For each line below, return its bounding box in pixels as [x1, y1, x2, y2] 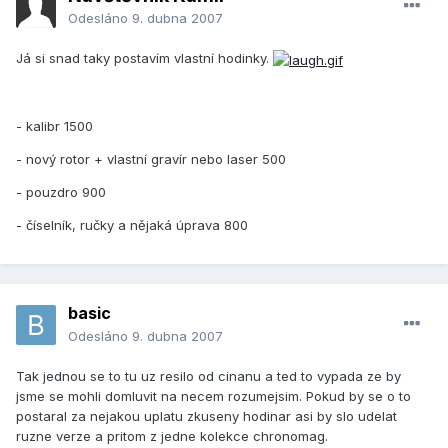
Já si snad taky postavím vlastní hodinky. [16, 50, 273, 67]
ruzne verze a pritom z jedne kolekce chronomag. [16, 428, 328, 445]
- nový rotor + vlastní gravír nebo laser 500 [16, 150, 286, 167]
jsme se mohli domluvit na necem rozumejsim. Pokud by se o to [16, 388, 411, 405]
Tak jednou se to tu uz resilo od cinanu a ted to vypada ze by [16, 368, 401, 385]
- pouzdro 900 [16, 183, 106, 200]
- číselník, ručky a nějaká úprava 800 [16, 216, 248, 233]
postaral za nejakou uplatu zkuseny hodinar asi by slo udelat [16, 408, 397, 425]
